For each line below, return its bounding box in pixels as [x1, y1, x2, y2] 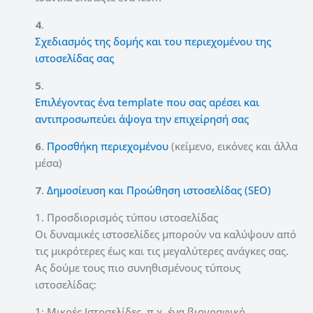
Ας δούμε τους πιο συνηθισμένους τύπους [35, 260, 240, 275]
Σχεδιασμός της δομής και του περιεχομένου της [35, 34, 271, 48]
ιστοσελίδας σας [35, 50, 114, 65]
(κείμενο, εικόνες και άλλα [168, 138, 298, 153]
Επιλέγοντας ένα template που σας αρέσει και [35, 94, 259, 109]
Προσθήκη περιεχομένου [47, 138, 168, 153]
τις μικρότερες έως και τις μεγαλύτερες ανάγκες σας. [35, 243, 289, 258]
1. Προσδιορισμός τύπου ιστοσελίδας [35, 210, 218, 224]
